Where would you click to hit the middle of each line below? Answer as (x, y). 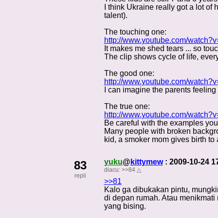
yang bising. (125, 206)
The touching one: (135, 32)
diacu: (113, 170)
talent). (116, 16)
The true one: (127, 107)
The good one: (129, 73)
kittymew (146, 162)
